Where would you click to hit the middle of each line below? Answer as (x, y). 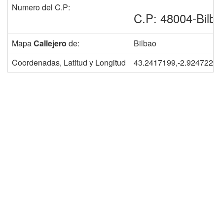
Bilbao (145, 43)
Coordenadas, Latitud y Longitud (69, 62)
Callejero (50, 43)
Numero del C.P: (41, 7)
